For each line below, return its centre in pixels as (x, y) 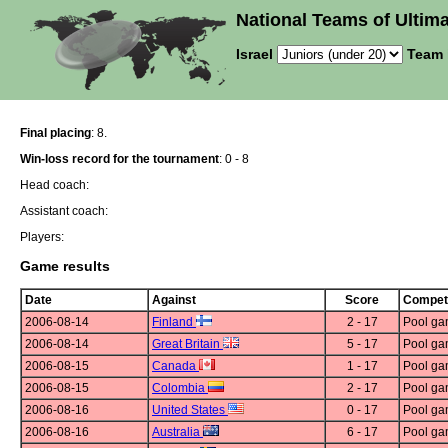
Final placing (55, 133)
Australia (177, 432)
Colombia (180, 388)
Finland (174, 322)
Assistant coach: (64, 211)
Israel (256, 54)
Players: (42, 237)
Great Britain (187, 344)
